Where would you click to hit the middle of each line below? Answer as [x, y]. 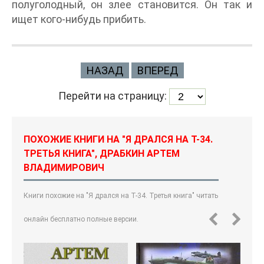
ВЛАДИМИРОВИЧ [64, 168]
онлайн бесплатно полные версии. [81, 219]
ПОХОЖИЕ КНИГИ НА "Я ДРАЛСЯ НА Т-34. [118, 139]
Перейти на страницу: [114, 95]
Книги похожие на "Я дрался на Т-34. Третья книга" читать [121, 196]
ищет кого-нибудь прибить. [79, 19]
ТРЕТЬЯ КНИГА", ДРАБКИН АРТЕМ [102, 154]
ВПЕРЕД [157, 70]
